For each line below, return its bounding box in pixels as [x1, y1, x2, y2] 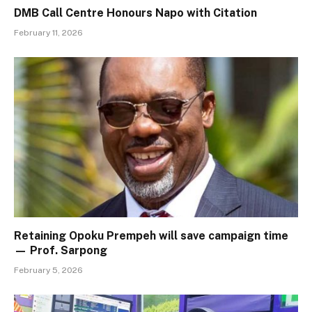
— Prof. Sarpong [14, 243, 107, 257]
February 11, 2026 [14, 28, 83, 38]
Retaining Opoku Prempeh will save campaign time [14, 228, 288, 242]
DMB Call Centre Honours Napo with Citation [14, 6, 257, 20]
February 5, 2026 [14, 265, 83, 275]
